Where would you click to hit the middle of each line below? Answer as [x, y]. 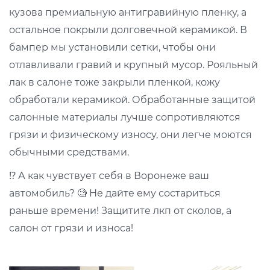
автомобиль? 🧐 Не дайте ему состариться [115, 193]
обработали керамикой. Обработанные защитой [132, 100]
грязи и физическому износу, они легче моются [130, 135]
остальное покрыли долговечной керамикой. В [128, 30]
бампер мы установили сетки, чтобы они [112, 47]
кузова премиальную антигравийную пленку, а [128, 12]
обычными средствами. [69, 152]
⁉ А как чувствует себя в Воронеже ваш [109, 176]
